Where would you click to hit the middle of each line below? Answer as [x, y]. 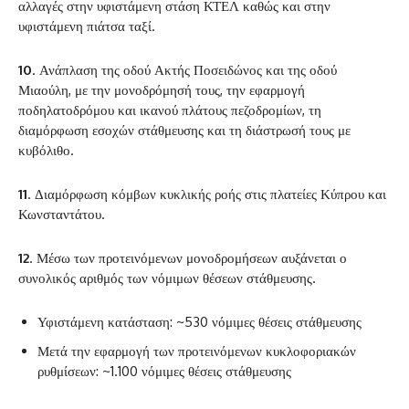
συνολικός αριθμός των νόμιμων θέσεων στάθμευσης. [167, 278]
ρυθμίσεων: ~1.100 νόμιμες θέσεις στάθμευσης [164, 372]
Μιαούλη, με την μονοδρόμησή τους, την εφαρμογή [162, 90]
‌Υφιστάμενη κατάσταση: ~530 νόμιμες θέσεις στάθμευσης [199, 322]
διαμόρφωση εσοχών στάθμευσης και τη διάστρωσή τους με [184, 131]
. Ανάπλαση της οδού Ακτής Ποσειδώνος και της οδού [184, 70]
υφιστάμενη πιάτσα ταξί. [87, 26]
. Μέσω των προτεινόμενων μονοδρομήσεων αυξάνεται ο [188, 258]
